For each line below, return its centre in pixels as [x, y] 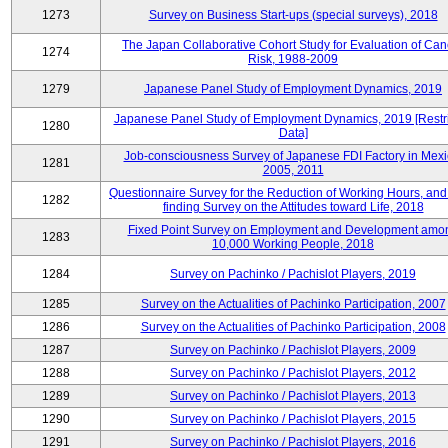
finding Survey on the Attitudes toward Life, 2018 [293, 207]
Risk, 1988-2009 [293, 59]
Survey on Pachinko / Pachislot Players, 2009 [293, 350]
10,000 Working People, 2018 [293, 244]
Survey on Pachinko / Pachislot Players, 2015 [293, 419]
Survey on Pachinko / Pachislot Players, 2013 [293, 396]
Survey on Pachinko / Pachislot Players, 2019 [293, 274]
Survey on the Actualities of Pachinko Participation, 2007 [293, 304]
